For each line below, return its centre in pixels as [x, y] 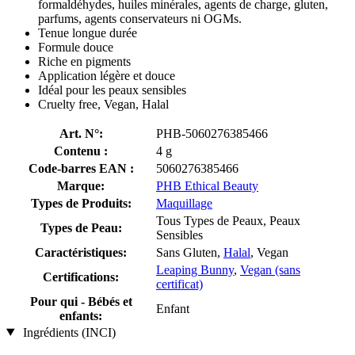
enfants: [81, 315]
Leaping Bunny [195, 269]
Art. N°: [81, 133]
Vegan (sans [270, 269]
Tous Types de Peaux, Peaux [228, 220]
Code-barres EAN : [81, 168]
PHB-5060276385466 [212, 133]
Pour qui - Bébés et [81, 301]
